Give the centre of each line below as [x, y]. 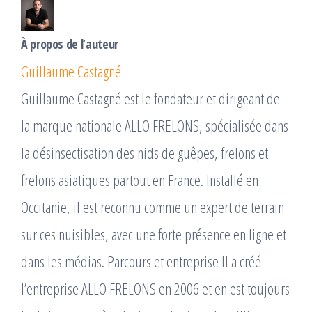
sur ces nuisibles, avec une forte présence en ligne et [154, 234]
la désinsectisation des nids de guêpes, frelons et [145, 153]
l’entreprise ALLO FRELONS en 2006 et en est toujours [155, 289]
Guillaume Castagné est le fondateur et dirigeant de [150, 99]
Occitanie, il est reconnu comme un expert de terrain [153, 207]
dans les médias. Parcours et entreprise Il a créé [141, 262]
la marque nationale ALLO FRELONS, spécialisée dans [155, 126]
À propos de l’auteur [70, 44]
